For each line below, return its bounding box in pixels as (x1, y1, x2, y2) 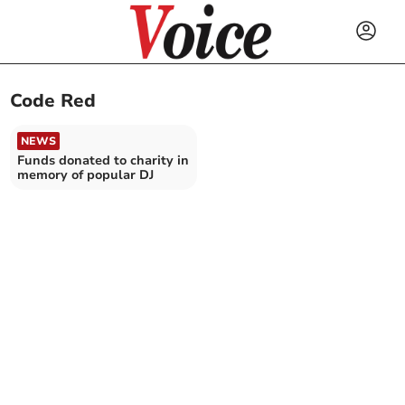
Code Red (10, 89, 97, 114)
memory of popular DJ (17, 165, 155, 184)
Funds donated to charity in (17, 151, 190, 169)
